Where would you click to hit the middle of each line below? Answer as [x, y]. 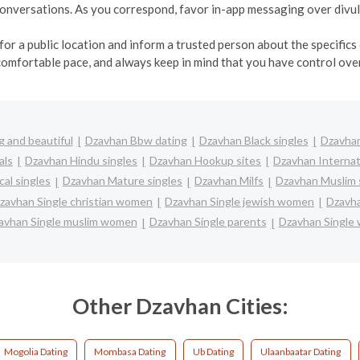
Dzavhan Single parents [208, 222]
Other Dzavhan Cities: [180, 305]
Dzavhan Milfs [229, 181]
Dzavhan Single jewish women [239, 201]
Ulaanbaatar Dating [301, 351]
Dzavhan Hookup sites [205, 160]
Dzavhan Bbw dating [136, 140]
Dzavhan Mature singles [123, 181]
